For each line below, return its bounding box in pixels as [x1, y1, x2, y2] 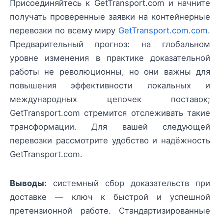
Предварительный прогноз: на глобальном [10, 39, 210, 50]
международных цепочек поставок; [10, 94, 210, 105]
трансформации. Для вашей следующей [10, 122, 210, 132]
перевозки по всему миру [10, 26, 118, 36]
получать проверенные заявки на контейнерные [10, 12, 210, 22]
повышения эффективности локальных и [10, 81, 210, 91]
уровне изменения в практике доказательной [10, 53, 210, 63]
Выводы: [10, 178, 47, 188]
